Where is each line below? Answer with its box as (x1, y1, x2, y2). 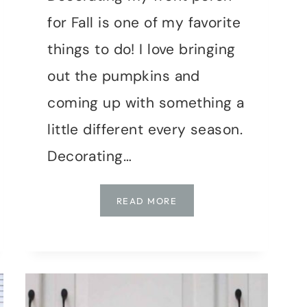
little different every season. (47, 119, 243, 139)
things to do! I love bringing (47, 39, 236, 59)
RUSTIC (176, 227, 213, 238)
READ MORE (116, 195, 177, 206)
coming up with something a (47, 93, 245, 112)
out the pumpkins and (47, 66, 200, 86)
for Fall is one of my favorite (47, 12, 241, 32)
